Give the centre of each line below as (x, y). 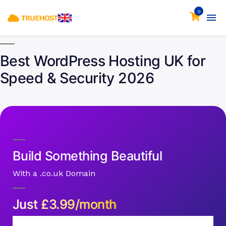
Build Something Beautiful (88, 156)
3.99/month (82, 204)
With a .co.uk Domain (54, 173)
